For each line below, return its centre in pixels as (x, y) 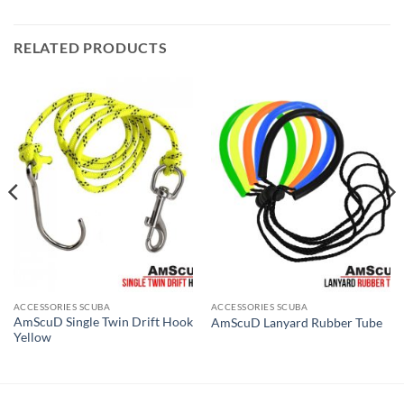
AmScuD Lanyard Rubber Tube (296, 322)
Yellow (32, 338)
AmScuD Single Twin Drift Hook (103, 322)
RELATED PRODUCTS (91, 47)
